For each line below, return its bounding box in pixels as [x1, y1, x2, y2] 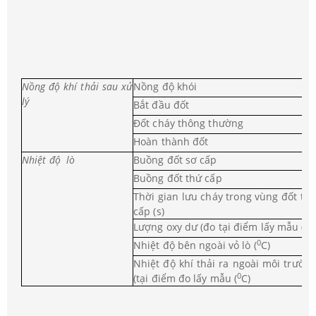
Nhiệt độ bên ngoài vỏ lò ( [133, 238, 257, 253]
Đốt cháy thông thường [133, 116, 244, 130]
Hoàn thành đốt [133, 135, 209, 149]
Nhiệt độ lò [22, 153, 75, 167]
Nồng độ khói [133, 80, 197, 94]
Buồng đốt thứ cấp [133, 171, 222, 186]
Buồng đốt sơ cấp [133, 153, 217, 167]
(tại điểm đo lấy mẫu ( [133, 272, 238, 286]
